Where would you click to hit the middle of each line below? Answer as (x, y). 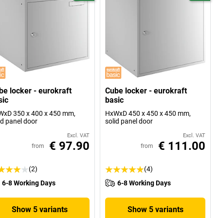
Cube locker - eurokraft (146, 91)
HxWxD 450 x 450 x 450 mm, (148, 114)
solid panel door (129, 121)
